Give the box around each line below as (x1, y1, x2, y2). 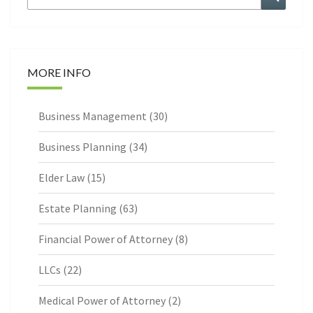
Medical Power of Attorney (38, 293, 166, 307)
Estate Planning (38, 201, 117, 215)
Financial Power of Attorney (38, 231, 173, 246)
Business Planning (38, 139, 126, 154)
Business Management (38, 108, 147, 123)
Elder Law (38, 170, 85, 184)
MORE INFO (27, 65, 91, 79)
